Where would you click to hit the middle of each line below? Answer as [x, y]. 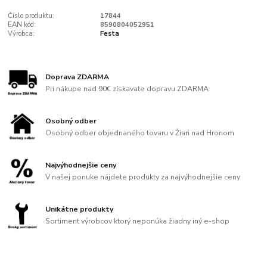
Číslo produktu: [31, 15]
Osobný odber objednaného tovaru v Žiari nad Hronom [140, 133]
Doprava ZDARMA [77, 77]
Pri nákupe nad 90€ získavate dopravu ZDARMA [127, 89]
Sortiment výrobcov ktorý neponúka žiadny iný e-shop [138, 221]
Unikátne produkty [80, 209]
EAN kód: [22, 24]
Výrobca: [21, 33]
